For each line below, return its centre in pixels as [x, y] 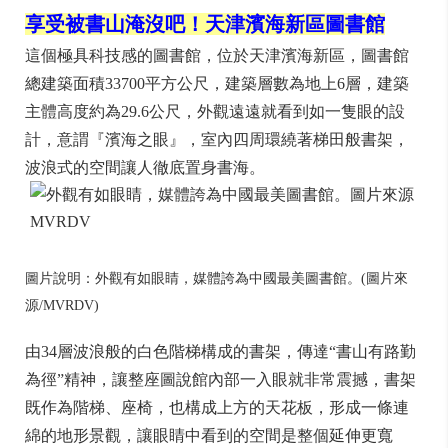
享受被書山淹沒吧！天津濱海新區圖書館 [205, 24]
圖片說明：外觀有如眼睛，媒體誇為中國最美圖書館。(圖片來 [216, 278]
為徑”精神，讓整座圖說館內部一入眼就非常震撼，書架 [220, 379]
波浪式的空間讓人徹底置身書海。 [145, 167]
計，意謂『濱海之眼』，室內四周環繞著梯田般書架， [217, 139]
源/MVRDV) [62, 305]
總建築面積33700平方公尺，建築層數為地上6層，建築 [217, 83]
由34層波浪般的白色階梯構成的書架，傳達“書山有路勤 [220, 351]
